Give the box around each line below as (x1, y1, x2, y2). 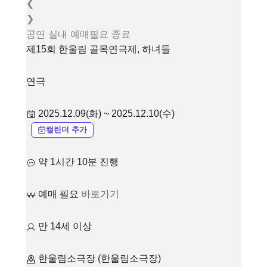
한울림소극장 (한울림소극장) (38, 253, 161, 263)
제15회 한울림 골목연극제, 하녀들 (26, 44, 170, 54)
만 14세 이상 (38, 221, 92, 231)
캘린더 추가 (46, 125, 87, 134)
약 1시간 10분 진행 (38, 156, 119, 167)
